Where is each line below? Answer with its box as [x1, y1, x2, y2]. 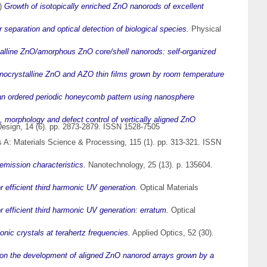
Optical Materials [138, 183, 198, 193]
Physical [189, 24, 221, 34]
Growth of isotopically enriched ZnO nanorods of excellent [4, 2, 204, 11]
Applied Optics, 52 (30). [131, 228, 214, 238]
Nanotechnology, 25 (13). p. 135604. [86, 160, 213, 170]
